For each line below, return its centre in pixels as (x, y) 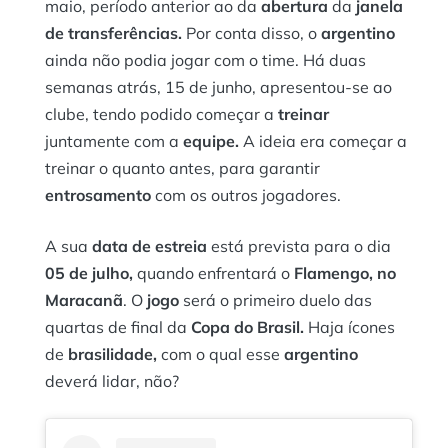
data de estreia (151, 245)
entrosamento (100, 194)
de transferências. (113, 32)
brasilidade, (112, 353)
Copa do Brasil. (249, 326)
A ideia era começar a (323, 140)
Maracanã (84, 299)
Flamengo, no (345, 272)
